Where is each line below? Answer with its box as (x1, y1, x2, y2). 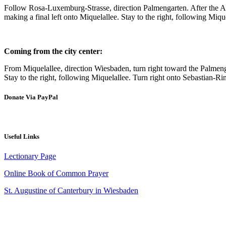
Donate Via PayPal (4, 93, 58, 101)
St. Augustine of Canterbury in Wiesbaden (4, 186, 138, 195)
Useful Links (4, 133, 39, 141)
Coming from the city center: (4, 46, 102, 55)
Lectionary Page (4, 152, 56, 161)
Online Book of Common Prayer (4, 169, 108, 178)
